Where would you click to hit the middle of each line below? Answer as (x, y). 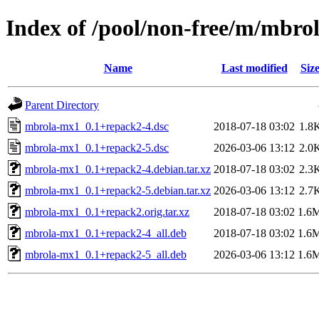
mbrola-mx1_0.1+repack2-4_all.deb (106, 233)
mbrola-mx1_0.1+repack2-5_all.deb (106, 254)
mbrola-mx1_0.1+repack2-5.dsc (97, 147)
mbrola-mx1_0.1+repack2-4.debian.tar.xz (118, 169)
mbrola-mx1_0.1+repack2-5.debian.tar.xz (118, 190)
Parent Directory (62, 105)
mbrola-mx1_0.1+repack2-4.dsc (97, 126)
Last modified (254, 68)
